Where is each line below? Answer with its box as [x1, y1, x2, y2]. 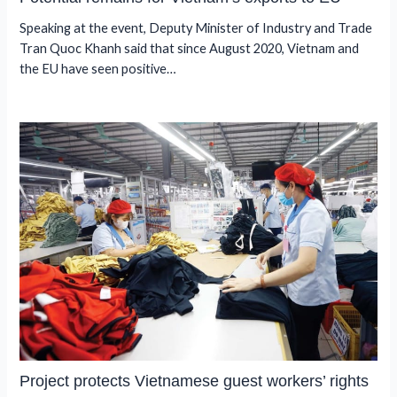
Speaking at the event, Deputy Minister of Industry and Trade [19, 20, 373, 36]
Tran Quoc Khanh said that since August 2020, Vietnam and [19, 41, 360, 57]
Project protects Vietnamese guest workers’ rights [19, 371, 370, 391]
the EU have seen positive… [19, 61, 177, 77]
